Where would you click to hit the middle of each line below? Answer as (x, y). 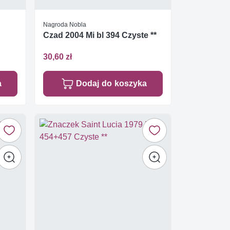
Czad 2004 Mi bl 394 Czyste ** (100, 35)
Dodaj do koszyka (111, 83)
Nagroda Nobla (65, 25)
